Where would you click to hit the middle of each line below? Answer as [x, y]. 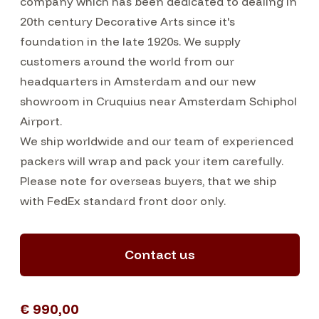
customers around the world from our [127, 61]
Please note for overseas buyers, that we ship [148, 181]
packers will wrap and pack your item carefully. [151, 161]
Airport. [42, 121]
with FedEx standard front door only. [122, 201]
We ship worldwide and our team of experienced [156, 141]
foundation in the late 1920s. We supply [130, 41]
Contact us [159, 255]
